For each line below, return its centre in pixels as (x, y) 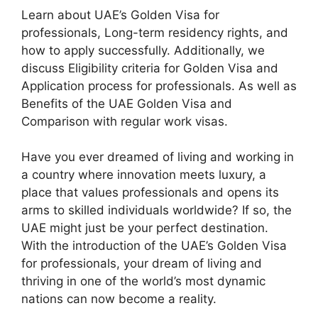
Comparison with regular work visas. (125, 121)
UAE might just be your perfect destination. (145, 228)
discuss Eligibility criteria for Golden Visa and (150, 68)
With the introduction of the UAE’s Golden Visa (154, 246)
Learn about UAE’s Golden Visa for (120, 15)
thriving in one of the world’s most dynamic (143, 281)
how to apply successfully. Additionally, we (143, 50)
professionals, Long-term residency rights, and (155, 32)
